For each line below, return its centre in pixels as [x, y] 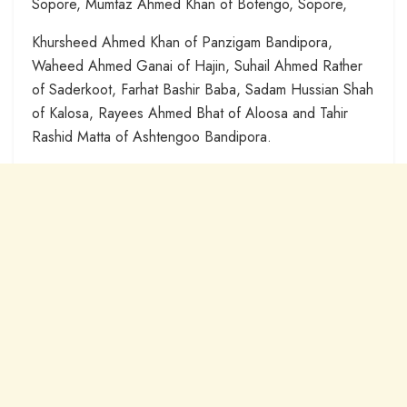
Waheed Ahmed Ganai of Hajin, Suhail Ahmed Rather [197, 66]
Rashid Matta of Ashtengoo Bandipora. [152, 137]
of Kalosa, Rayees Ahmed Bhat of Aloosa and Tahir [190, 114]
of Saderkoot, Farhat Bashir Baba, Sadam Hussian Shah [203, 90]
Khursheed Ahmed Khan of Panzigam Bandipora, [182, 43]
